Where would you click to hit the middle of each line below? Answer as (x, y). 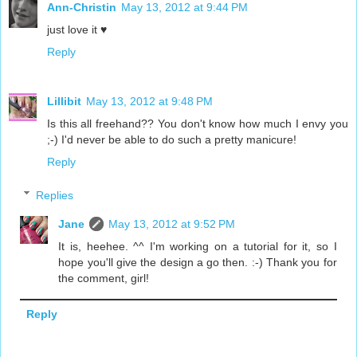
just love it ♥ (77, 30)
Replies (55, 195)
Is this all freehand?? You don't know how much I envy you (198, 124)
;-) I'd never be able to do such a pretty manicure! (172, 139)
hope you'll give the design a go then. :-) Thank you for (198, 262)
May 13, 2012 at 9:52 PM (172, 224)
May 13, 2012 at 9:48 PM (149, 101)
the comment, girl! (104, 278)
